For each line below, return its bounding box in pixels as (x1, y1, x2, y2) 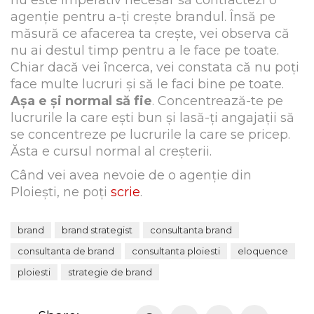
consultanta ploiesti (132, 245, 220, 257)
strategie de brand (68, 266, 152, 278)
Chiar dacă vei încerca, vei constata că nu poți (11, 60, 299, 76)
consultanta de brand (18, 245, 114, 257)
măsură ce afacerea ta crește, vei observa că (11, 26, 289, 42)
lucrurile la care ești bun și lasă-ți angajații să (11, 110, 294, 126)
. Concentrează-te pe (152, 93, 283, 109)
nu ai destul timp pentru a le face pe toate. (11, 43, 279, 59)
